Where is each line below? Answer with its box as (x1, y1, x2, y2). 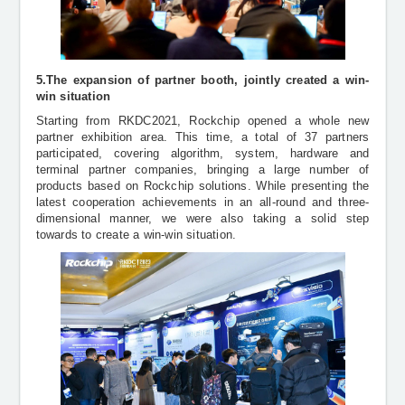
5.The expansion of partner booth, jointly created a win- (35, 73, 370, 87)
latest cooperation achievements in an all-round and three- (35, 196, 370, 210)
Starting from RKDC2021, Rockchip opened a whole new (35, 115, 370, 128)
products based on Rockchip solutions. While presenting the (35, 180, 370, 193)
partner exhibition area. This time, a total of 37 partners (35, 131, 370, 145)
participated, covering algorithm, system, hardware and (35, 147, 370, 161)
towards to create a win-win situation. (35, 229, 237, 242)
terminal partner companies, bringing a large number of (35, 164, 370, 177)
